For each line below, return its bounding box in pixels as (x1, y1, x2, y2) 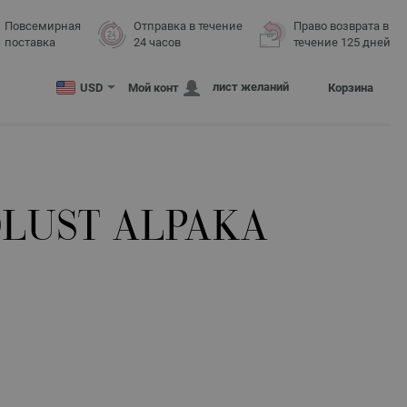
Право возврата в (293, 19, 389, 33)
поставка (5, 35, 55, 49)
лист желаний (213, 80, 289, 94)
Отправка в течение (134, 19, 243, 33)
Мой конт (128, 81, 179, 95)
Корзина (328, 81, 373, 95)
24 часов (134, 35, 181, 49)
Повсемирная (5, 19, 81, 33)
